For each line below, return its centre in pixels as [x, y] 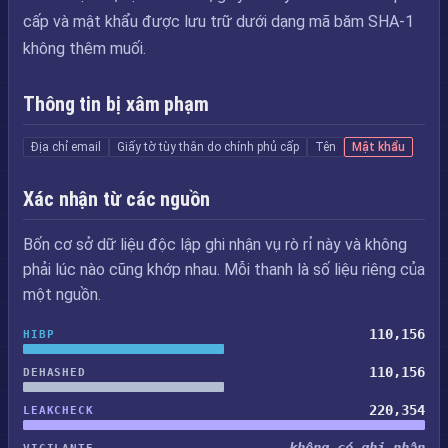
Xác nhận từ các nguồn [116, 199]
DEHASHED [54, 372]
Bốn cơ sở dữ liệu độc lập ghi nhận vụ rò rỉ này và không [215, 244]
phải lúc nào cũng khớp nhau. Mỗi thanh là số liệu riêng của [224, 269]
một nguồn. [62, 294]
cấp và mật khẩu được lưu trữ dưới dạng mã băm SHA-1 [218, 21]
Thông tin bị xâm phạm [116, 104]
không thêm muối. [84, 48]
